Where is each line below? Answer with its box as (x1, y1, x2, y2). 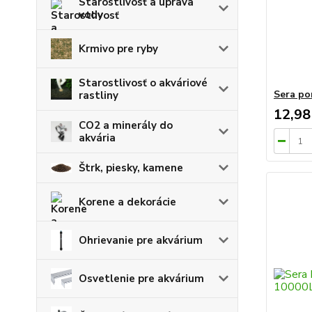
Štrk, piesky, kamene (79, 160, 183, 175)
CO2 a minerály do (79, 118, 173, 132)
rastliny (79, 88, 118, 102)
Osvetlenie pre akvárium (79, 271, 204, 286)
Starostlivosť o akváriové (79, 75, 208, 90)
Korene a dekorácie (79, 194, 176, 209)
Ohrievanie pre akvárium (79, 233, 203, 247)
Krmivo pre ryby (79, 41, 158, 56)
